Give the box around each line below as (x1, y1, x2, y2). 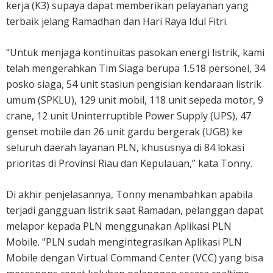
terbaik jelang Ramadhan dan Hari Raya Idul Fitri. (6, 14, 228, 28)
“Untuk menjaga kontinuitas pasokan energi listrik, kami (6, 45, 264, 59)
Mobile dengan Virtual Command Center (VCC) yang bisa (6, 250, 263, 264)
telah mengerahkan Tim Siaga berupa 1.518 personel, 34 (6, 61, 265, 75)
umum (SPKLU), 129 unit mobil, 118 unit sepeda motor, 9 (6, 93, 263, 107)
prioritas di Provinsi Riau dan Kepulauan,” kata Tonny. (6, 156, 252, 170)
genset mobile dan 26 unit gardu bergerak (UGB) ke (6, 124, 243, 138)
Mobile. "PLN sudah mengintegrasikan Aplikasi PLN (6, 235, 242, 249)
